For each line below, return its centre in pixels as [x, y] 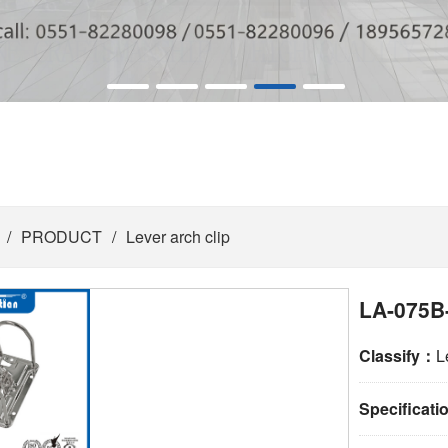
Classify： [397, 355]
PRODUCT [61, 236]
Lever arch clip [178, 236]
